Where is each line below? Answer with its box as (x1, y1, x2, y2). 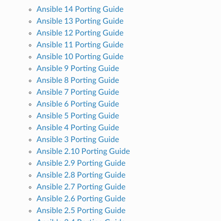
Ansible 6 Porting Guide (36, 100, 119, 108)
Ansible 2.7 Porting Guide (36, 183, 125, 191)
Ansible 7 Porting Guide (36, 88, 119, 96)
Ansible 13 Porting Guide (36, 17, 123, 25)
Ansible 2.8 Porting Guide (36, 171, 125, 179)
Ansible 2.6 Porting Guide (36, 194, 125, 203)
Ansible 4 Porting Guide (36, 123, 119, 132)
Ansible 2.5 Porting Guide (36, 206, 125, 215)
